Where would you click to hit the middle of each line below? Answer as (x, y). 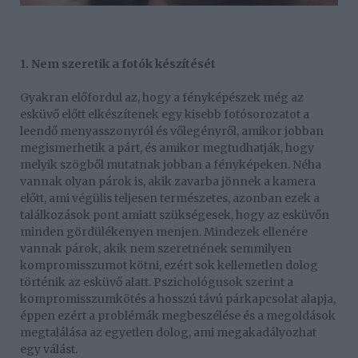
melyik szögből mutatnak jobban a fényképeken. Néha (171, 164)
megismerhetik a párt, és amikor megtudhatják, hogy (167, 147)
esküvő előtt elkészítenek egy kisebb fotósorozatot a (165, 114)
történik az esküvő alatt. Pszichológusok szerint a (157, 282)
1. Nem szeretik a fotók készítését (118, 64)
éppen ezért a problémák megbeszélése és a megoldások (178, 315)
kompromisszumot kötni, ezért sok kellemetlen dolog (169, 265)
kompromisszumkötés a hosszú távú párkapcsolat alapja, (178, 298)
